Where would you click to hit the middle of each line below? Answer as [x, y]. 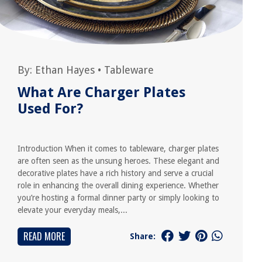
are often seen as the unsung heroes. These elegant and [119, 161]
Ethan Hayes [65, 70]
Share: [142, 236]
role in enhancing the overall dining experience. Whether [118, 185]
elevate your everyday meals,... [73, 210]
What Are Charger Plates [102, 92]
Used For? [51, 109]
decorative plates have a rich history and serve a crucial [116, 173]
